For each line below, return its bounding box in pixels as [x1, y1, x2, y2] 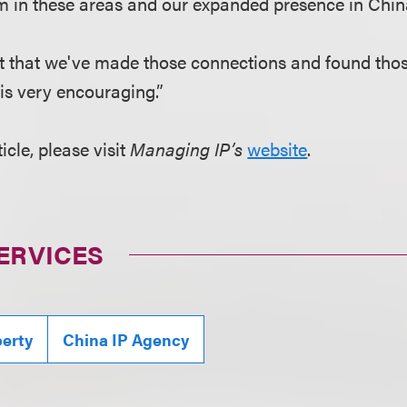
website [247, 135, 308, 163]
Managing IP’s [130, 135, 243, 163]
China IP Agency [63, 328, 190, 352]
